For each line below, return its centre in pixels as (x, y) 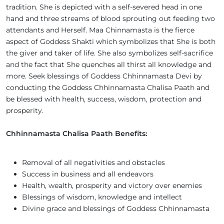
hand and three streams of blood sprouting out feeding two (110, 18)
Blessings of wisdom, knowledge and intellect (102, 197)
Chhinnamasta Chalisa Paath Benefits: (77, 133)
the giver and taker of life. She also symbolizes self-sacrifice (109, 53)
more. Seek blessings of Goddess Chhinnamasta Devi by (104, 76)
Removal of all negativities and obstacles (93, 162)
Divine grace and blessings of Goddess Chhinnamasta (116, 208)
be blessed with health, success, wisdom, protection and (104, 99)
